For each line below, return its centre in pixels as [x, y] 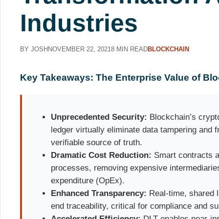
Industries [79, 23]
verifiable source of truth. [97, 142]
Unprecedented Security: [99, 117]
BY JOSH [34, 49]
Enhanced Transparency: [99, 193]
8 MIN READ [129, 49]
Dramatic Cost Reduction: [101, 155]
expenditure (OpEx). [88, 180]
